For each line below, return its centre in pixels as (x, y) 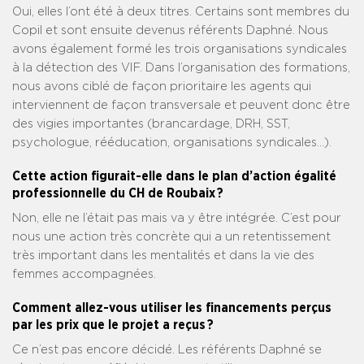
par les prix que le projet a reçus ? (113, 325)
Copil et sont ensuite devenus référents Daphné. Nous (170, 31)
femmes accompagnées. (84, 275)
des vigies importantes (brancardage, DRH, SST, (151, 124)
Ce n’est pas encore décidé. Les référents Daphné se (167, 350)
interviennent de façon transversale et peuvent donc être (181, 106)
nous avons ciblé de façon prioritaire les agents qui (162, 87)
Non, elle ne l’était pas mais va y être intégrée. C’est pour (177, 219)
